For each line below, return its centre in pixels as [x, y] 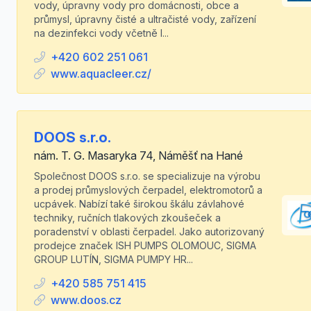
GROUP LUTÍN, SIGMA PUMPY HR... [114, 259]
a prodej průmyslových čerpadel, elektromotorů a [148, 190]
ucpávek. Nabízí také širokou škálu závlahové [139, 204]
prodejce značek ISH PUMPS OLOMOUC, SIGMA [145, 245]
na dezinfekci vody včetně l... [101, 33]
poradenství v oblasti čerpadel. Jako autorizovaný [149, 232]
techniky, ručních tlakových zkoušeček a [127, 218]
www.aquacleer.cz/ [101, 74]
